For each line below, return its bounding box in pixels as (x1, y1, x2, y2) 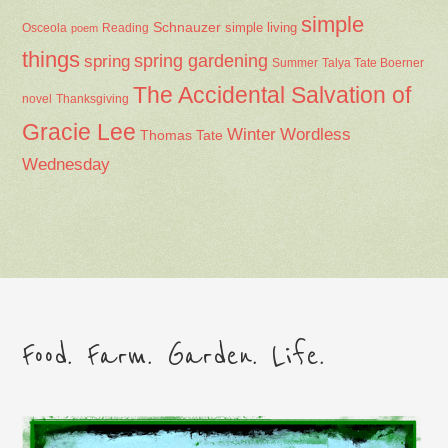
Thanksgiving (56, 92, 130, 107)
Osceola (22, 21, 68, 36)
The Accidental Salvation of (133, 82, 412, 109)
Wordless (280, 125, 352, 145)
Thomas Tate (140, 128, 224, 144)
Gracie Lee (22, 119, 137, 146)
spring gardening (134, 51, 269, 72)
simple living (225, 21, 298, 36)
